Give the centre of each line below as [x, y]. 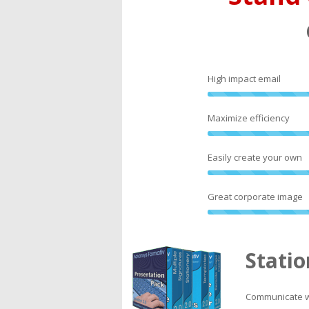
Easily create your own [255, 157]
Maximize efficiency [249, 118]
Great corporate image [255, 197]
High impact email [244, 79]
